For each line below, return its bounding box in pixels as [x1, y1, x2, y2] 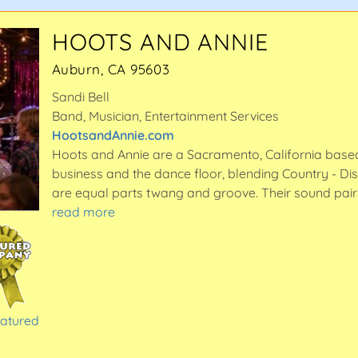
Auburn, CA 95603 [51, 61, 170, 78]
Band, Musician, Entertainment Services [51, 108, 279, 125]
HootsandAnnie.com [51, 127, 174, 144]
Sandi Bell [51, 89, 109, 105]
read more [51, 204, 115, 221]
